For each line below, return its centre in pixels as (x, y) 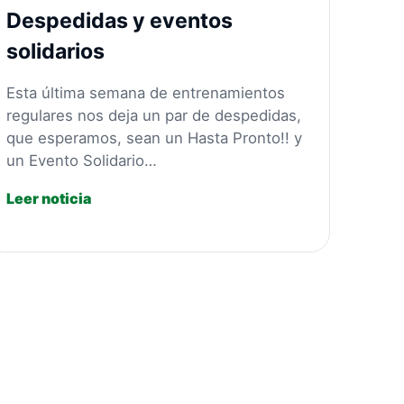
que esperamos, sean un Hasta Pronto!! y (154, 138)
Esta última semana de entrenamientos (145, 93)
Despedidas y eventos (119, 21)
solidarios (55, 52)
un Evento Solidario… (81, 161)
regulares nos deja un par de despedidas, (153, 116)
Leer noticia (48, 199)
